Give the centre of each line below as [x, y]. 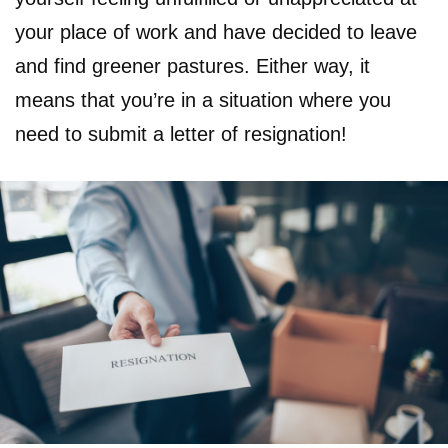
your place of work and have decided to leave [216, 32]
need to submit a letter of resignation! [181, 134]
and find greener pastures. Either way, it [192, 66]
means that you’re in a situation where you [203, 100]
